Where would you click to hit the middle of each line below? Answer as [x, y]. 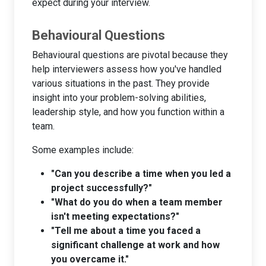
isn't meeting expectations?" [115, 216]
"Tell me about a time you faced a [126, 230]
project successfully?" [102, 188]
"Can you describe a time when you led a [141, 173]
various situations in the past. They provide [121, 83]
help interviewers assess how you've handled [127, 69]
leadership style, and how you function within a [128, 112]
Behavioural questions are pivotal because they [130, 55]
